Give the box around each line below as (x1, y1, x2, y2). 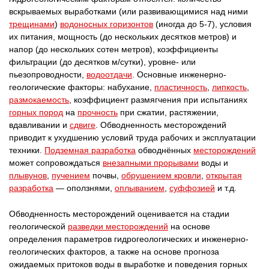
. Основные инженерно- (132, 70, 226, 79)
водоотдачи (86, 70, 132, 79)
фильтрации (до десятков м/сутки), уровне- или (9, 57, 196, 67)
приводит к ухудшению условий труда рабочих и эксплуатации (9, 133, 256, 142)
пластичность (154, 82, 207, 92)
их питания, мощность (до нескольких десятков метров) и (9, 32, 237, 41)
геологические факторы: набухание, (9, 82, 154, 92)
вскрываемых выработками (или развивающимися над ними (9, 7, 248, 16)
